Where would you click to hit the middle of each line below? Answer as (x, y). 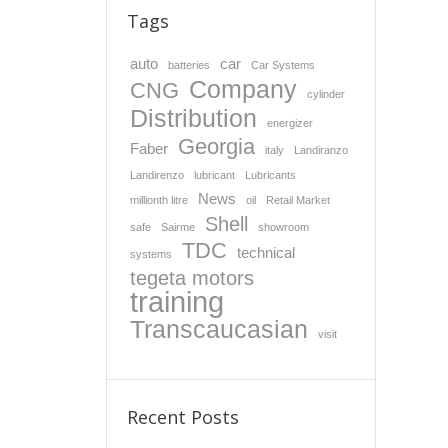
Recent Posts (183, 417)
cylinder (326, 94)
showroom (283, 227)
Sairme (178, 227)
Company (243, 89)
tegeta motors (192, 278)
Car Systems (283, 65)
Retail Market (298, 200)
